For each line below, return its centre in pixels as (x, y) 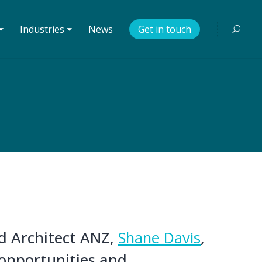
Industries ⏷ (46, 29)
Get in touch (165, 29)
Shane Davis (159, 238)
